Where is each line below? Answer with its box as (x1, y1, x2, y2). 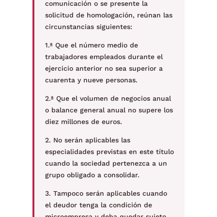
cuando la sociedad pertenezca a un (45, 159, 167, 167)
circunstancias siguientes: (45, 23, 132, 31)
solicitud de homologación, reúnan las (45, 11, 172, 19)
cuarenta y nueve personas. (45, 76, 138, 84)
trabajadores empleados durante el (45, 53, 163, 61)
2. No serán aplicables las (45, 136, 130, 144)
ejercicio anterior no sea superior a (45, 64, 163, 72)
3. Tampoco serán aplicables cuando (45, 189, 167, 197)
